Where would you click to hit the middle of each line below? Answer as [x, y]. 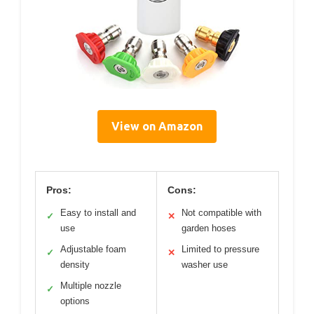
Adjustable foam [93, 249]
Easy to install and [98, 212]
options [75, 301]
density [75, 264]
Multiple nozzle [91, 285]
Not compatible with [221, 212]
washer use [205, 264]
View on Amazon [157, 126]
